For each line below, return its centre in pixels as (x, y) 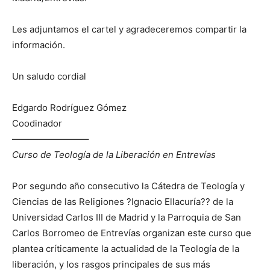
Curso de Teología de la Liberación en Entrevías (114, 155)
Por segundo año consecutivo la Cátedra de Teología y (128, 186)
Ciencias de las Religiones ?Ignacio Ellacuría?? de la (123, 202)
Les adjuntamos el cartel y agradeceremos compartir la (129, 30)
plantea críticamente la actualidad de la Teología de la (126, 249)
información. (39, 45)
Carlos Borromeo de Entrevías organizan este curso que (132, 233)
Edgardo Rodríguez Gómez (69, 108)
